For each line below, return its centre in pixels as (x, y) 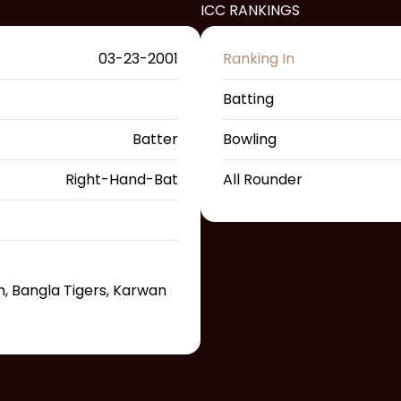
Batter (155, 140)
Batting (248, 99)
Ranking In (259, 59)
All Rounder (263, 180)
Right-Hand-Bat (122, 180)
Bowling (250, 140)
